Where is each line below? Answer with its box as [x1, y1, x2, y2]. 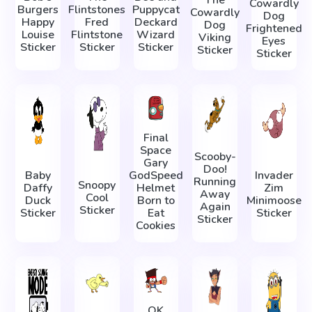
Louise [22, 26, 55, 42]
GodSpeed [128, 168, 183, 184]
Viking [198, 30, 232, 46]
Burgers [17, 1, 59, 17]
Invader [254, 168, 293, 184]
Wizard [136, 26, 175, 42]
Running [194, 174, 237, 190]
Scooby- [194, 149, 236, 165]
